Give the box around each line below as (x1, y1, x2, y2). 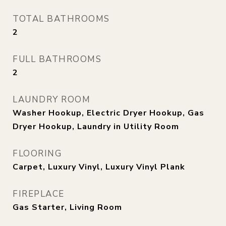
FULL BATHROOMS (13, 53, 101, 65)
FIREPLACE (13, 188, 65, 200)
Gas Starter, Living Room (13, 202, 122, 213)
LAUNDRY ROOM (13, 94, 90, 105)
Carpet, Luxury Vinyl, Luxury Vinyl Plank (13, 161, 185, 173)
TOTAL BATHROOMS (13, 13, 110, 25)
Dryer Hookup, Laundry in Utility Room (13, 121, 179, 132)
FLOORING (13, 148, 62, 159)
